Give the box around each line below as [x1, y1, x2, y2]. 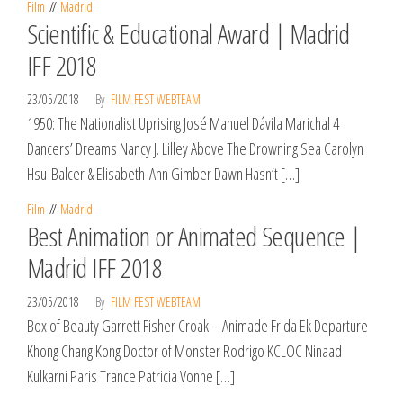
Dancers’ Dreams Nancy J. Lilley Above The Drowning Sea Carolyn [27, 138, 363, 159]
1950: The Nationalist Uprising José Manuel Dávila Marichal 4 [27, 112, 339, 134]
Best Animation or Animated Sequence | [27, 218, 361, 255]
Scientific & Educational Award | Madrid [27, 15, 350, 52]
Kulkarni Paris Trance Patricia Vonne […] [27, 365, 235, 387]
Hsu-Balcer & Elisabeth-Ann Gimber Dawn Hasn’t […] [27, 163, 300, 184]
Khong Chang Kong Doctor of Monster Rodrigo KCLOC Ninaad [27, 340, 342, 362]
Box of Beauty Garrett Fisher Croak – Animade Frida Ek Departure [27, 315, 368, 336]
